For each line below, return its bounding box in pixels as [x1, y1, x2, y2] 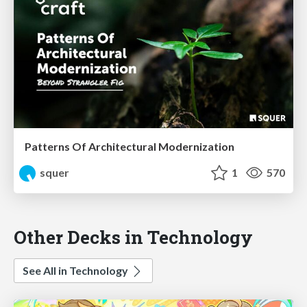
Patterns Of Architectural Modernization [25, 140, 234, 153]
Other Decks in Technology [14, 225, 253, 249]
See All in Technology [23, 264, 130, 278]
